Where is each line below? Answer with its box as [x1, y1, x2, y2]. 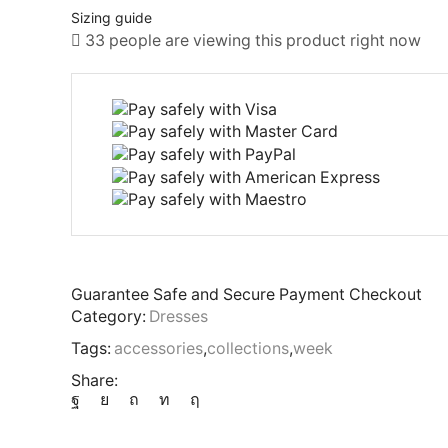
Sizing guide [71, 9, 152, 27]
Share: [71, 371, 118, 391]
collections [207, 339, 289, 359]
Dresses [149, 307, 208, 327]
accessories [114, 339, 203, 359]
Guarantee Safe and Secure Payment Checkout [71, 285, 422, 305]
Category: [71, 307, 146, 327]
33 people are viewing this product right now [81, 31, 421, 51]
